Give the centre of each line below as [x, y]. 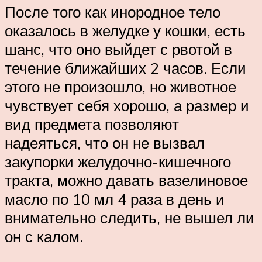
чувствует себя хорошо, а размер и [127, 105]
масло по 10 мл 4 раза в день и [115, 199]
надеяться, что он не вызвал [105, 142]
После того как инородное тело [113, 11]
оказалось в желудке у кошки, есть [125, 30]
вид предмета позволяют [92, 124]
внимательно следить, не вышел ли [130, 217]
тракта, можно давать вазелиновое [126, 180]
